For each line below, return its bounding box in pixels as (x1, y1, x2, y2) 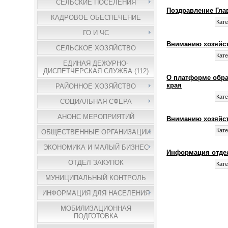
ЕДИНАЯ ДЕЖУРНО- (63, 60, 129, 67)
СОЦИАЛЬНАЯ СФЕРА (60, 98, 132, 105)
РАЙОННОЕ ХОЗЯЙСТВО (55, 82, 136, 90)
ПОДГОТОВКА (73, 212, 118, 220)
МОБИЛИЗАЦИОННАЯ (60, 205, 131, 212)
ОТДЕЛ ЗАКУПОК (68, 159, 124, 166)
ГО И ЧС (82, 29, 109, 37)
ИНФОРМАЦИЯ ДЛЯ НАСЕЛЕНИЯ (42, 189, 150, 197)
